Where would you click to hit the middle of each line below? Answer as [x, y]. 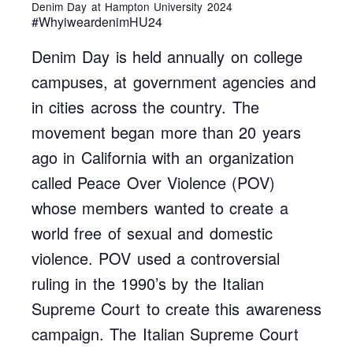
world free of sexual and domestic [152, 232]
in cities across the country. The [145, 106]
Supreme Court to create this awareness [176, 308]
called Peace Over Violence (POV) [154, 182]
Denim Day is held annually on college [167, 56]
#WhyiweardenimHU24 [97, 21]
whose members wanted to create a [160, 207]
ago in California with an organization [163, 157]
